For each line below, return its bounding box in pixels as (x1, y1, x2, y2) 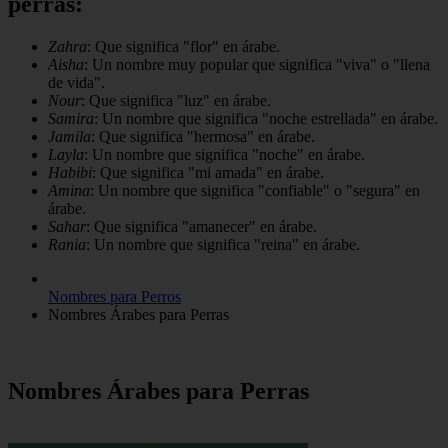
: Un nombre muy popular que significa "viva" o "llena (84, 56, 430, 74)
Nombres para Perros (48, 288, 181, 306)
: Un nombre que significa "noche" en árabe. (84, 146, 365, 164)
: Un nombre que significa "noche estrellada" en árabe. (94, 110, 438, 128)
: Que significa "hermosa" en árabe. (91, 128, 315, 146)
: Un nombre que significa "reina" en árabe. (86, 236, 360, 254)
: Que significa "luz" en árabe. (81, 92, 271, 110)
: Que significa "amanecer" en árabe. (86, 218, 317, 236)
